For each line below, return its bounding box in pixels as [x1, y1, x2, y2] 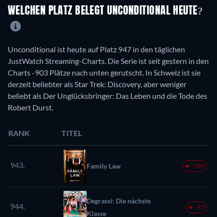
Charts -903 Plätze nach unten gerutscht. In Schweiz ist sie [8, 67, 201, 77]
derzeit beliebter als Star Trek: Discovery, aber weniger [8, 79, 186, 89]
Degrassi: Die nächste [87, 196, 151, 205]
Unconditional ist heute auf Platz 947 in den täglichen [8, 44, 185, 54]
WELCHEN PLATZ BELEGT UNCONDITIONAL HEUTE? [8, 6, 203, 17]
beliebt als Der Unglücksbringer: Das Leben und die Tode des [8, 91, 207, 100]
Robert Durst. [8, 102, 53, 112]
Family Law [87, 161, 121, 170]
